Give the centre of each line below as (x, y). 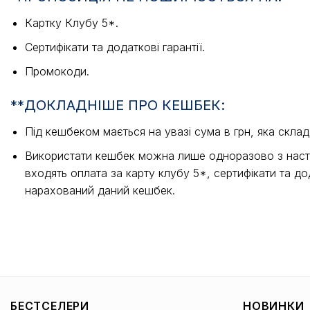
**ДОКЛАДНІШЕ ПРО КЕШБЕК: (118, 106)
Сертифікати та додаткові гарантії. (115, 47)
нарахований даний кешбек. (100, 191)
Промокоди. (57, 71)
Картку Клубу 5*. (71, 23)
